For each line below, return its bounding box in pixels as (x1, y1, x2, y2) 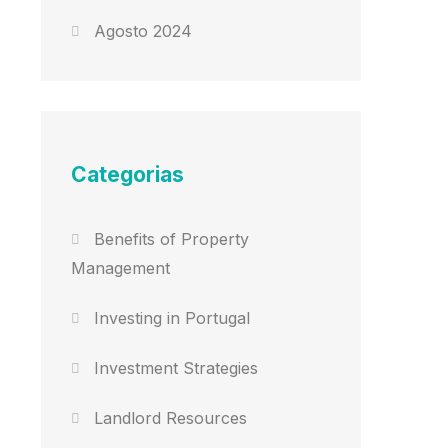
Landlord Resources (94, 408, 248, 429)
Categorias (71, 162, 184, 188)
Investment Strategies (94, 358, 259, 379)
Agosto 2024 (94, 21, 193, 42)
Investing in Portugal (94, 308, 251, 329)
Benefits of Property (94, 229, 250, 250)
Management (71, 258, 170, 279)
